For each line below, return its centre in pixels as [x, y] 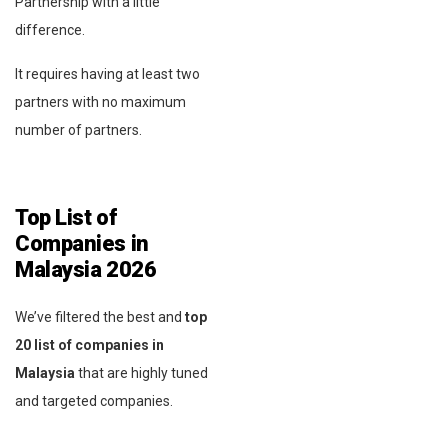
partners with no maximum [100, 101]
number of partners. [78, 129]
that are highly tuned [141, 372]
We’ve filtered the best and [100, 316]
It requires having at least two [107, 73]
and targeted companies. [94, 400]
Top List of [66, 217]
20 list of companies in [89, 344]
